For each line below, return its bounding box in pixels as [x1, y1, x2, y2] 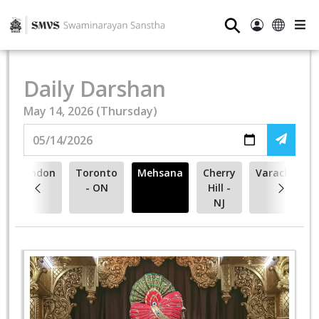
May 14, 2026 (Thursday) [23, 103, 157, 119]
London [19, 166, 56, 179]
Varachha [256, 166, 303, 179]
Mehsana [137, 166, 183, 179]
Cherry [203, 166, 236, 179]
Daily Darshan [23, 74, 166, 103]
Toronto [75, 166, 117, 179]
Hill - [208, 181, 231, 194]
